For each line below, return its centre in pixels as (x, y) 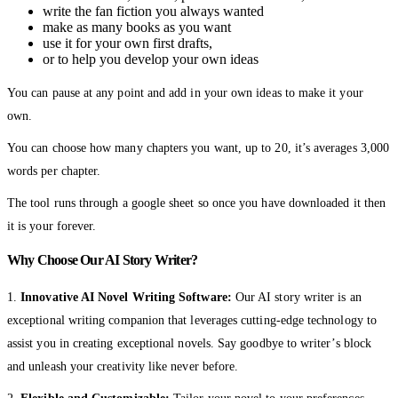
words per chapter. (54, 171)
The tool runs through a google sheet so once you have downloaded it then (197, 203)
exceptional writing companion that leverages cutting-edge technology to (192, 320)
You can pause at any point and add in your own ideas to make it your (185, 92)
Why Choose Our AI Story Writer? (103, 259)
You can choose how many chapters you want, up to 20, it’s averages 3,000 (199, 147)
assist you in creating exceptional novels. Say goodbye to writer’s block (190, 343)
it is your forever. (52, 226)
